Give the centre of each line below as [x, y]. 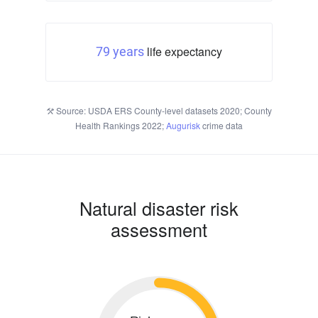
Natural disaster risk [159, 208]
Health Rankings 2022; [121, 126]
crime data [221, 126]
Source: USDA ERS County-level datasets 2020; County [163, 111]
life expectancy [183, 52]
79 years [120, 52]
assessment [159, 230]
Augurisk [183, 126]
